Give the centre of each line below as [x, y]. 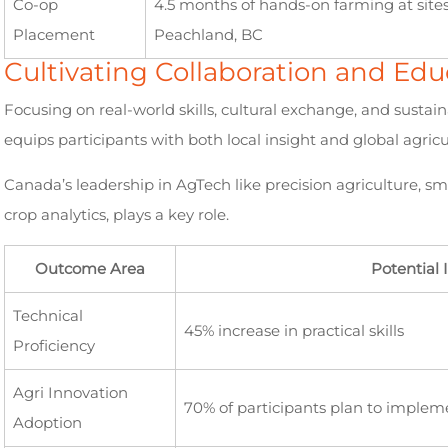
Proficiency [53, 345]
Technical [47, 315]
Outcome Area [89, 268]
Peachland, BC [208, 34]
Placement [53, 34]
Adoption [47, 422]
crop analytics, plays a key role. [116, 214]
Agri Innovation [70, 392]
